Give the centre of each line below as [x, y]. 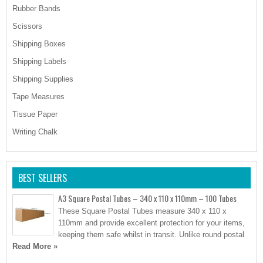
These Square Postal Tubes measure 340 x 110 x [142, 211]
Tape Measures [38, 97]
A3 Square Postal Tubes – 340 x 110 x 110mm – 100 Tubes [147, 198]
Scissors [27, 26]
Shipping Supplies [43, 79]
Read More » [35, 246]
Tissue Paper [35, 114]
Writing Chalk [35, 132]
